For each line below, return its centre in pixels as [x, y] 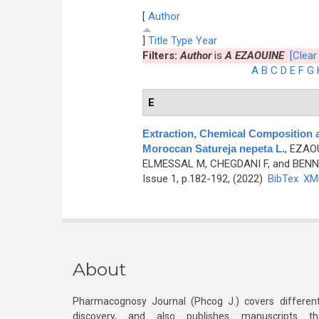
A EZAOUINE [254, 56]
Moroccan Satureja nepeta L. [213, 148]
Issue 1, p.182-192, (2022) [204, 179]
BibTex [283, 179]
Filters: [161, 56]
